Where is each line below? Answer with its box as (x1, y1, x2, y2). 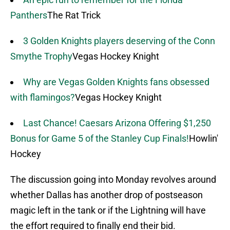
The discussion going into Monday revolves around (10, 174, 216, 185)
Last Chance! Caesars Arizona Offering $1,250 (23, 118, 211, 129)
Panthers (10, 10, 47, 21)
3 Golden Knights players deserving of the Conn (23, 35, 215, 47)
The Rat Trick (47, 10, 101, 21)
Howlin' (189, 133, 218, 144)
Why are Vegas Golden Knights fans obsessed (23, 76, 209, 88)
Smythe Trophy (10, 51, 72, 62)
